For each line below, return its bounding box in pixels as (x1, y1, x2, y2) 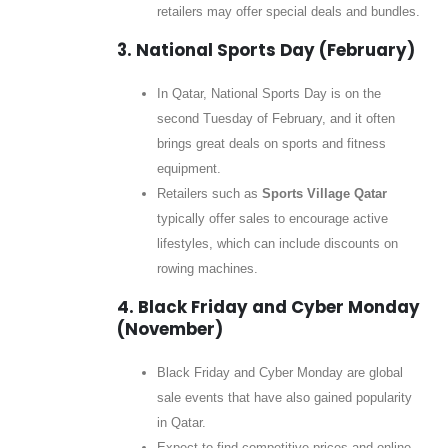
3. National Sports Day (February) (116, 38, 415, 63)
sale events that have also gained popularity (156, 389, 412, 405)
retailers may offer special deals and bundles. (156, 4, 420, 20)
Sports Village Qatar (261, 186, 387, 202)
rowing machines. (156, 261, 258, 277)
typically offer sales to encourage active (156, 211, 388, 227)
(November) (116, 316, 223, 341)
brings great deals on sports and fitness (156, 136, 386, 152)
